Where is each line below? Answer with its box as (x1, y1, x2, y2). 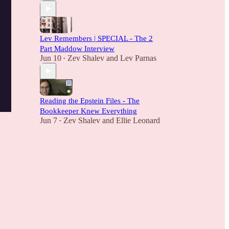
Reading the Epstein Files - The (40, 97, 140, 105)
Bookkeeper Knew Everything (40, 107, 137, 115)
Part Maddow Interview (40, 44, 114, 53)
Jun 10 (40, 54, 61, 62)
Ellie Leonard (116, 116, 160, 125)
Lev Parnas (120, 54, 156, 62)
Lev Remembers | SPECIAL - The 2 (40, 34, 153, 42)
